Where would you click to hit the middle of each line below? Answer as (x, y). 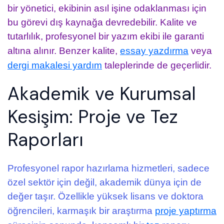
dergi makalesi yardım (55, 65)
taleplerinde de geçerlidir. (157, 65)
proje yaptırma (186, 210)
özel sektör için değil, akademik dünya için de (104, 182)
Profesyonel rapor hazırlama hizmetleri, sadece (108, 168)
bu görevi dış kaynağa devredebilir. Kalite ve (102, 22)
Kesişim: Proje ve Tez (93, 116)
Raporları (45, 139)
